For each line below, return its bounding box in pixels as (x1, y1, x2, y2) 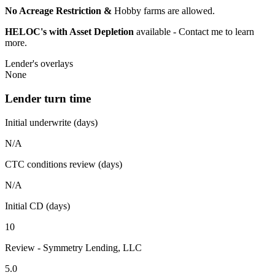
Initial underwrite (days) (5, 117, 98, 128)
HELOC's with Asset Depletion (5, 26, 134, 37)
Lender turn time (5, 92, 91, 105)
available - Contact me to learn (134, 26, 254, 37)
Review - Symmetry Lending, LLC (5, 242, 142, 253)
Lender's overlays (5, 58, 73, 69)
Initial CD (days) (5, 200, 70, 211)
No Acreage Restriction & (5, 6, 114, 17)
